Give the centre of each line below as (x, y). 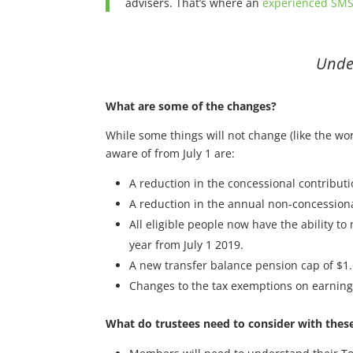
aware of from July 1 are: (171, 153)
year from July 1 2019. (187, 245)
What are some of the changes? (191, 106)
